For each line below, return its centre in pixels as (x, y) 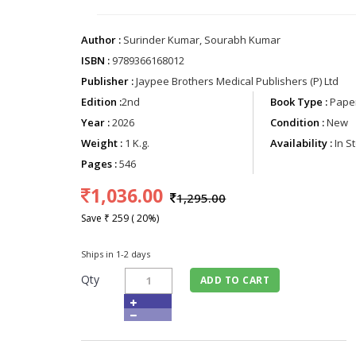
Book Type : (298, 102)
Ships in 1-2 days (116, 253)
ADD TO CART (235, 280)
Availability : (301, 143)
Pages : (99, 164)
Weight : (102, 143)
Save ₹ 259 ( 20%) (120, 218)
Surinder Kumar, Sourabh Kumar (201, 40)
